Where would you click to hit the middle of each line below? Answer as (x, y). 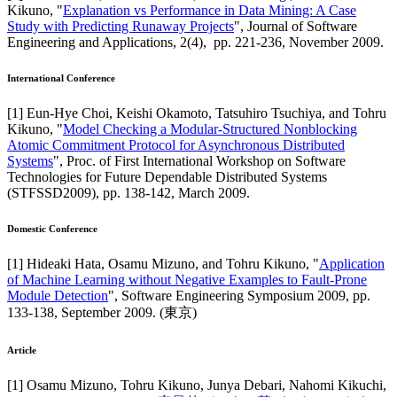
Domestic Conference (52, 229)
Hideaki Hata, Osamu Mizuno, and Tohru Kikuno (166, 264)
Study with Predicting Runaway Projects (121, 27)
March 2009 (212, 193)
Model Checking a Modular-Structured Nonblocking (210, 129)
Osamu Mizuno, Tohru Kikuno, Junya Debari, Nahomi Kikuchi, (206, 385)
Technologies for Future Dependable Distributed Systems (167, 177)
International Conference (61, 78)
